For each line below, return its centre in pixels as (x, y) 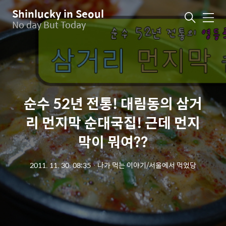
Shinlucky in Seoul (58, 13)
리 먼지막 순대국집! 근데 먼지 (113, 122)
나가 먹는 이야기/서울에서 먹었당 (147, 165)
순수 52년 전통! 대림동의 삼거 (113, 103)
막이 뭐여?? (113, 141)
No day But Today (49, 24)
